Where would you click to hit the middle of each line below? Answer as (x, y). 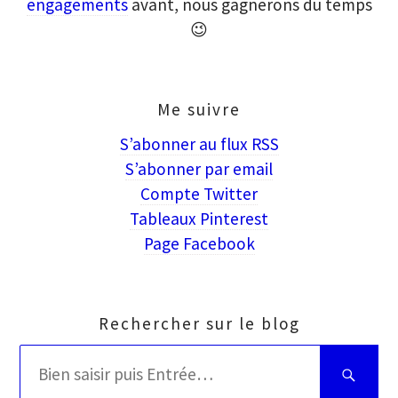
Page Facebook (199, 243)
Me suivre (199, 109)
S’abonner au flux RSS (199, 143)
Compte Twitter (199, 193)
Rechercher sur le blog (199, 323)
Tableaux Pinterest (199, 218)
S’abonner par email (199, 168)
